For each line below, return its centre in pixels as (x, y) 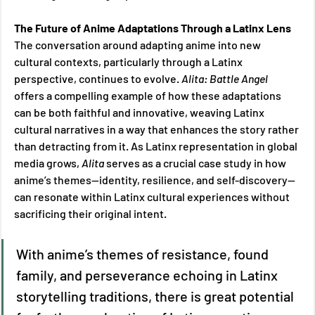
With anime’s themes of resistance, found (144, 253)
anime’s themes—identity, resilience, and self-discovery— (155, 179)
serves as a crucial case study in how (197, 162)
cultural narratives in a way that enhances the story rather (157, 129)
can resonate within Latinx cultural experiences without (153, 196)
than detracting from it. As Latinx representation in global (157, 146)
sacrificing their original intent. (91, 213)
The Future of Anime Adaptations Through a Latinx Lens (154, 27)
